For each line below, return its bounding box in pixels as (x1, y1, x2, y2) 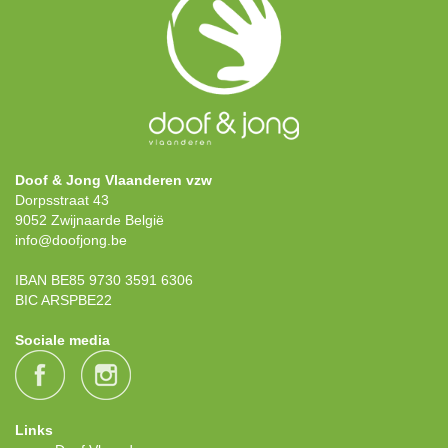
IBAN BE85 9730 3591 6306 (15, 272, 193, 289)
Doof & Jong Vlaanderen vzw (15, 172, 212, 189)
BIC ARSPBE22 (15, 292, 112, 309)
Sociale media (15, 332, 110, 349)
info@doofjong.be (15, 232, 127, 249)
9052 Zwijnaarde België (15, 212, 164, 229)
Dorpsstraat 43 (15, 192, 109, 209)
